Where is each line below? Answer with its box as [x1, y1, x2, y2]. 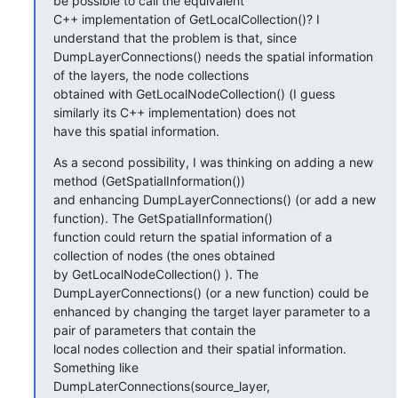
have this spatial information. [52, 123, 219, 139]
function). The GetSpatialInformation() [52, 210, 273, 226]
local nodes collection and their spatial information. [52, 340, 346, 356]
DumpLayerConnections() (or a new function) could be [52, 284, 369, 300]
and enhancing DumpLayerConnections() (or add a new [52, 191, 376, 207]
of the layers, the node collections [52, 67, 249, 83]
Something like [52, 359, 139, 375]
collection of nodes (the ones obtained [52, 247, 275, 263]
